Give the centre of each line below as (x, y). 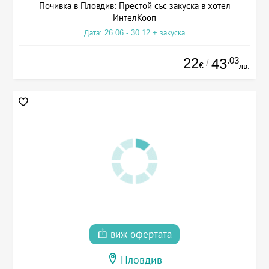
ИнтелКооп (134, 17)
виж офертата (140, 235)
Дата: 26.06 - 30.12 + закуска (134, 32)
